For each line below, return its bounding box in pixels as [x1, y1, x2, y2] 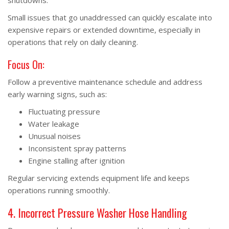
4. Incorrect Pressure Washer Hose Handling [8, 204, 187, 221]
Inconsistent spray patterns [28, 143, 126, 153]
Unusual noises [28, 131, 81, 141]
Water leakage [28, 119, 79, 129]
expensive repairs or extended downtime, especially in [8, 25, 200, 35]
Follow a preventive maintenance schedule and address [8, 77, 202, 87]
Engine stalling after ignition [28, 155, 125, 166]
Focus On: [8, 57, 44, 72]
